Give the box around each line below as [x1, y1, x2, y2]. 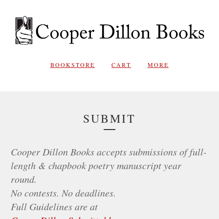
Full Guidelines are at [11, 199, 98, 213]
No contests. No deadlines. [11, 186, 116, 199]
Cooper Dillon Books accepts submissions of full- [11, 145, 207, 158]
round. [11, 172, 37, 185]
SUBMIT [83, 110, 136, 126]
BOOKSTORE [50, 60, 95, 68]
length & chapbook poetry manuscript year [11, 158, 182, 172]
